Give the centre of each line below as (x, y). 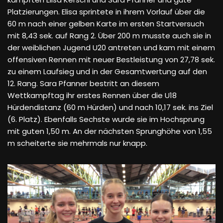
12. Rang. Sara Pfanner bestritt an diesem (83, 83)
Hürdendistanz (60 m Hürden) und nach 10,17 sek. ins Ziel (110, 107)
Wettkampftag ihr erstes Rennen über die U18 (92, 95)
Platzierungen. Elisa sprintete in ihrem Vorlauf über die (106, 12)
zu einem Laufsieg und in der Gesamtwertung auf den (107, 71)
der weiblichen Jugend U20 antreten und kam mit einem (111, 48)
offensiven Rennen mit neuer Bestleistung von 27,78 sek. (111, 59)
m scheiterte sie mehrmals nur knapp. (77, 143)
